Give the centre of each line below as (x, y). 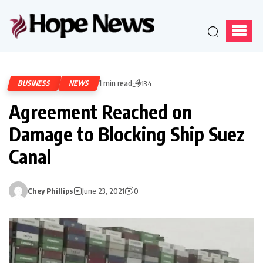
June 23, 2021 (103, 190)
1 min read (115, 83)
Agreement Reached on (100, 111)
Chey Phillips (50, 190)
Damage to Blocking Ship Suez (127, 134)
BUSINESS (35, 83)
